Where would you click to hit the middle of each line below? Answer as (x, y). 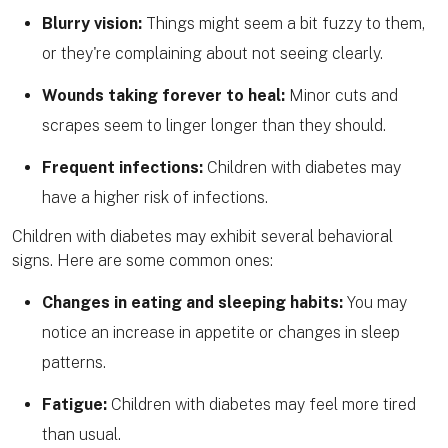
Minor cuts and (341, 96)
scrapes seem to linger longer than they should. (214, 126)
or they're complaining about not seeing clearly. (212, 54)
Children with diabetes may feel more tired (261, 405)
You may (375, 303)
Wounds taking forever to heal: (163, 96)
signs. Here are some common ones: (142, 261)
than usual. (81, 435)
